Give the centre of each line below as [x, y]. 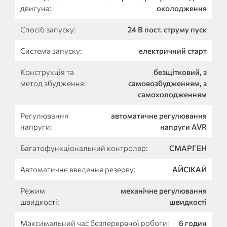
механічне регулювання [164, 190]
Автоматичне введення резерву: [78, 169]
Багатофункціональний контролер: [84, 148]
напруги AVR [183, 126]
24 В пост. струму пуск [167, 29]
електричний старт [173, 50]
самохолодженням [172, 94]
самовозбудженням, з [167, 83]
